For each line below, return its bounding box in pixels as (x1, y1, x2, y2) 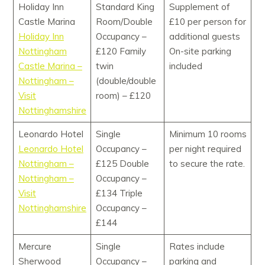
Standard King (95, 1, 154, 13)
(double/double (95, 75, 156, 87)
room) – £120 (95, 90, 151, 102)
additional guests (169, 31, 245, 43)
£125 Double (95, 158, 149, 170)
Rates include (169, 241, 225, 253)
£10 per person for (169, 16, 246, 28)
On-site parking (169, 46, 231, 57)
